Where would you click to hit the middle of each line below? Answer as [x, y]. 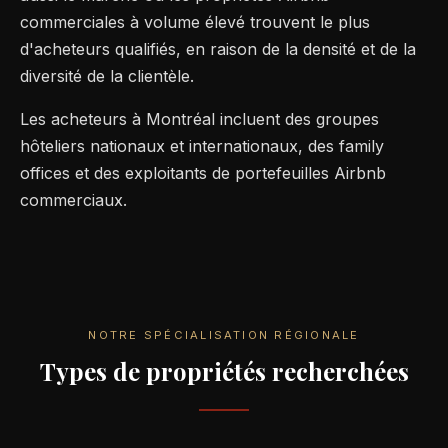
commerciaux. [73, 200]
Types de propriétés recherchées [224, 371]
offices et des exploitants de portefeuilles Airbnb [203, 173]
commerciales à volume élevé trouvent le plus [195, 22]
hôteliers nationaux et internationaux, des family [202, 146]
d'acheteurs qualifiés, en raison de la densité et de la [218, 49]
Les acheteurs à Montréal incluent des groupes [199, 119]
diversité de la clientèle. [107, 76]
